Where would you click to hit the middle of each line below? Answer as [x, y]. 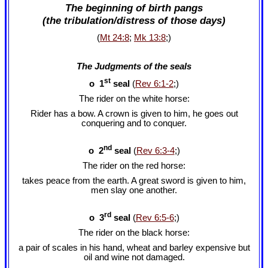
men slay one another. [134, 191]
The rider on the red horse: [134, 166]
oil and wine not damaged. [134, 258]
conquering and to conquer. [134, 124]
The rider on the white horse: [134, 99]
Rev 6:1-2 [154, 83]
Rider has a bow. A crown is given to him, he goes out [134, 114]
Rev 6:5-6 [155, 217]
